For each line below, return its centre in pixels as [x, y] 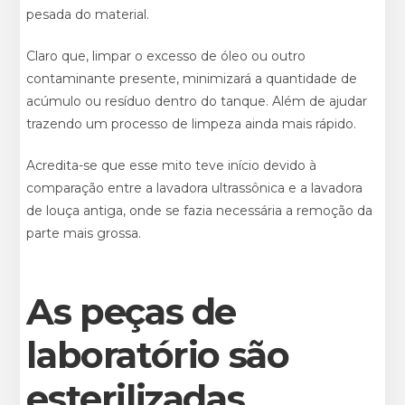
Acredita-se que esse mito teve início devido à [172, 165]
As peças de [132, 311]
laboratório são [158, 354]
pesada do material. [88, 14]
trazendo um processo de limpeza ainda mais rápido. [192, 123]
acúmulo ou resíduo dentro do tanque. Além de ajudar [197, 101]
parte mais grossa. [84, 233]
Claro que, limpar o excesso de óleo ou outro [166, 56]
